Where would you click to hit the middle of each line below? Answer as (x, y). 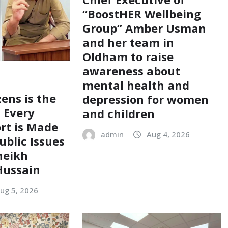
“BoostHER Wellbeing (141, 14)
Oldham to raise (128, 57)
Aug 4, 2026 (168, 135)
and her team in (128, 42)
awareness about (131, 71)
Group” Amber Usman (144, 28)
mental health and (136, 85)
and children (118, 114)
